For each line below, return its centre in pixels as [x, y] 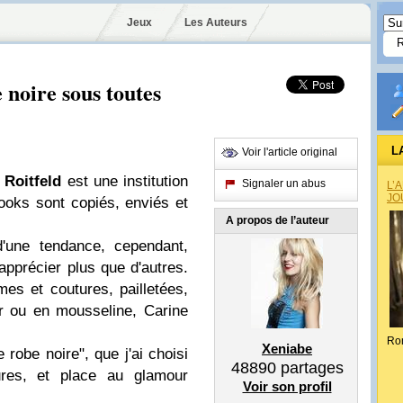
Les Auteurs [215, 22]
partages [309, 368]
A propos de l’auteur [278, 220]
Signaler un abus [284, 184]
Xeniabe [287, 349]
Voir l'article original [290, 152]
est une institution [125, 181]
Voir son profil [287, 386]
